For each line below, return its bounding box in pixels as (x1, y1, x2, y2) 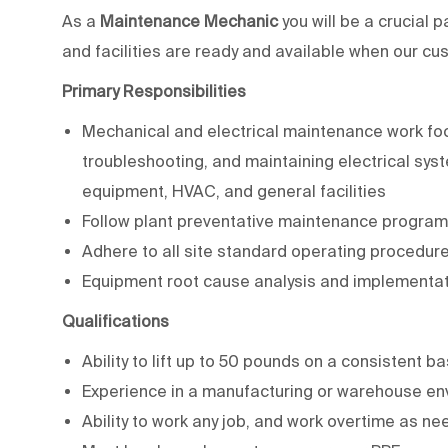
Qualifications (62, 311, 169, 330)
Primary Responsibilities (62, 81, 246, 100)
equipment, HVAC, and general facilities (82, 181, 386, 200)
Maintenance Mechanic (100, 11, 282, 30)
